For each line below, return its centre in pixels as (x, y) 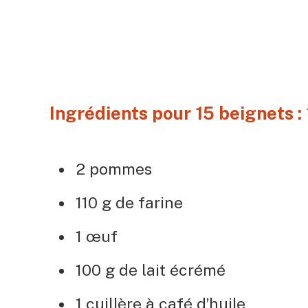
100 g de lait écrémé (151, 270)
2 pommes (114, 168)
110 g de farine (129, 202)
